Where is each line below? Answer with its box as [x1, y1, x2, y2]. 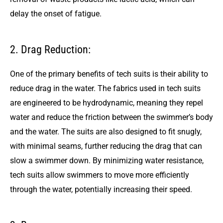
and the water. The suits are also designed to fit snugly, [10, 127, 202, 137]
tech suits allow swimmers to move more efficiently [10, 170, 189, 180]
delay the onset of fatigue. [10, 9, 102, 19]
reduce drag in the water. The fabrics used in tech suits [10, 84, 201, 94]
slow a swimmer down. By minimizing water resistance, [10, 156, 204, 166]
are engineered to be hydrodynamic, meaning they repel [10, 98, 203, 108]
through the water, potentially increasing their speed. [10, 185, 192, 195]
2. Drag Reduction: [10, 43, 91, 56]
